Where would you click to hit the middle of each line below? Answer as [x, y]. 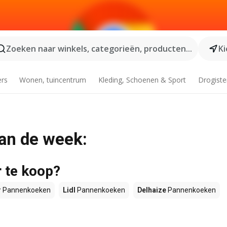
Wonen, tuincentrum [53, 80]
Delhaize [152, 190]
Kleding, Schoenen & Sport [142, 80]
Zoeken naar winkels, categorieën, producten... [99, 49]
